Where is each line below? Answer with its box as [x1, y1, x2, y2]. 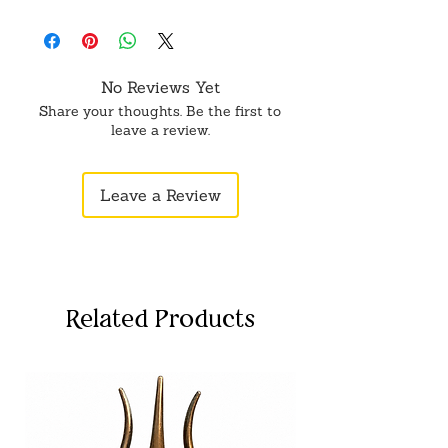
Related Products [65, 303, 255, 334]
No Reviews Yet [100, 77, 220, 97]
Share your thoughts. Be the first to [39, 102, 281, 120]
